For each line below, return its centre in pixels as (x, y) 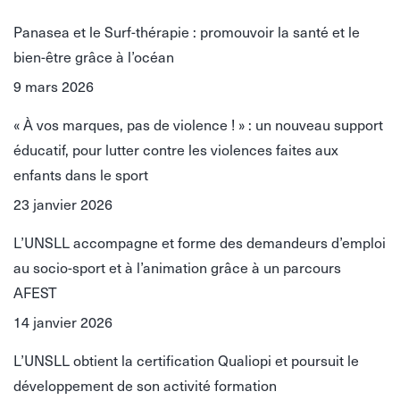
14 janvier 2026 (63, 321)
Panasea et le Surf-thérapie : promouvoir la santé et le (187, 31)
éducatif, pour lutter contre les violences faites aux (176, 149)
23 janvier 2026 (63, 204)
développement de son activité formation (145, 385)
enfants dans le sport (81, 174)
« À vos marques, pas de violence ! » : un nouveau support (198, 124)
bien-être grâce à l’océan (94, 56)
